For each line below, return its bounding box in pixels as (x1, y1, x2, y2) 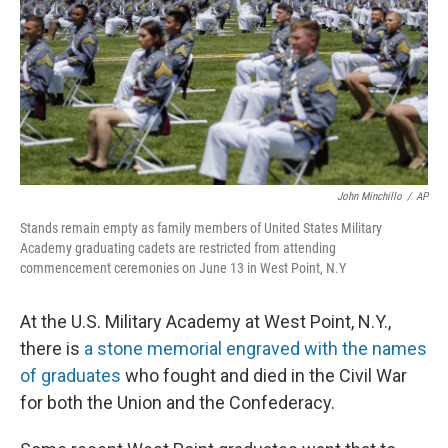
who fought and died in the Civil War (121, 365, 407, 387)
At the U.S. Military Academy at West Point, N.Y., (20, 311, 391, 333)
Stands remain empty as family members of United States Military (20, 220, 382, 237)
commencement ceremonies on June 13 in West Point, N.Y (20, 260, 346, 277)
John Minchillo (337, 190, 402, 204)
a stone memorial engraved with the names (84, 338, 427, 360)
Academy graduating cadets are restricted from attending (20, 240, 336, 257)
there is (20, 338, 84, 360)
